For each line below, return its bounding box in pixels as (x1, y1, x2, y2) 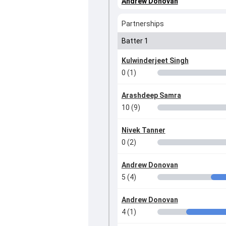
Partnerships (121, 20, 164, 28)
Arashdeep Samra (121, 91, 181, 100)
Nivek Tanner (121, 126, 165, 135)
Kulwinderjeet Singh (121, 56, 189, 65)
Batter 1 (121, 37, 148, 45)
